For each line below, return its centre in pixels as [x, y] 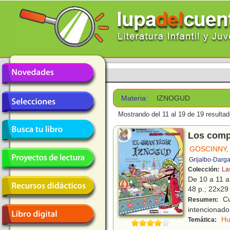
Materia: [135, 98]
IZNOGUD [174, 98]
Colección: [204, 170]
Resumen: [204, 200]
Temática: [203, 220]
